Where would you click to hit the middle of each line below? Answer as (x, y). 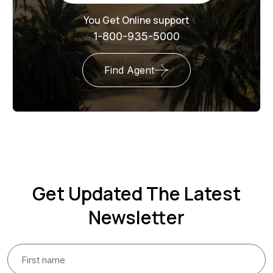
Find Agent (129, 70)
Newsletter (136, 218)
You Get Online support (136, 20)
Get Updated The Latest (136, 194)
